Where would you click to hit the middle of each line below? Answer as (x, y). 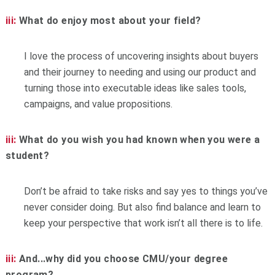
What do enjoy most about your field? (109, 20)
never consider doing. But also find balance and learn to (142, 207)
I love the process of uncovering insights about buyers (141, 56)
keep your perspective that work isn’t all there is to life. (143, 223)
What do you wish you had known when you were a (138, 139)
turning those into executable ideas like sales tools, (135, 88)
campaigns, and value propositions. (98, 104)
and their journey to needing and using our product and (140, 72)
